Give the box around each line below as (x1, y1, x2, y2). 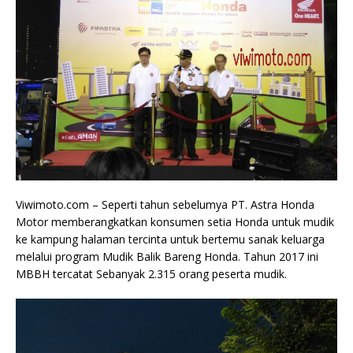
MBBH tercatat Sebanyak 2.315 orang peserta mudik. (16, 266, 287, 281)
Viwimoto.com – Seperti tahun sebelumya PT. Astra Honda (16, 197, 314, 212)
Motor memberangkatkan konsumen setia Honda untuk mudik (16, 214, 334, 229)
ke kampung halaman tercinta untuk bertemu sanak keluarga (16, 232, 325, 247)
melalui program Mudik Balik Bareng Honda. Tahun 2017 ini (16, 249, 318, 264)
